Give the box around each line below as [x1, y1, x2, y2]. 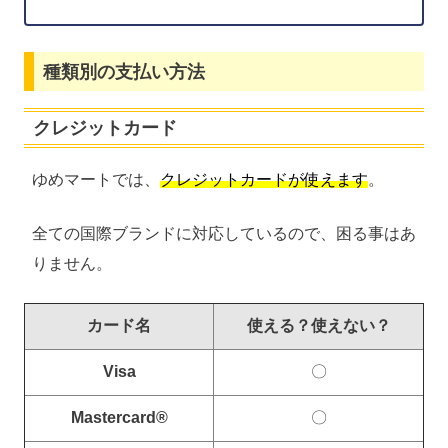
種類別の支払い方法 [42, 61, 205, 82]
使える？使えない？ [246, 317, 391, 335]
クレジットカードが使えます [160, 171, 368, 189]
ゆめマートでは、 [32, 171, 160, 189]
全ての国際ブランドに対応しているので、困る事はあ [32, 225, 416, 243]
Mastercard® [70, 409, 168, 427]
